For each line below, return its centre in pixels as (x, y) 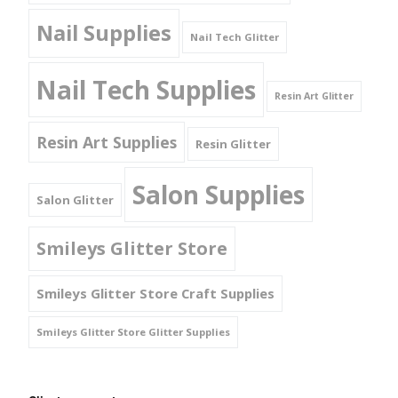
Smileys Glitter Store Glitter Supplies (133, 332)
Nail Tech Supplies (146, 90)
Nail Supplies (104, 33)
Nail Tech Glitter (235, 37)
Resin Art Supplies (107, 143)
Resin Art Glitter (314, 96)
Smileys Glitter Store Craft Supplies (155, 294)
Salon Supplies (219, 195)
